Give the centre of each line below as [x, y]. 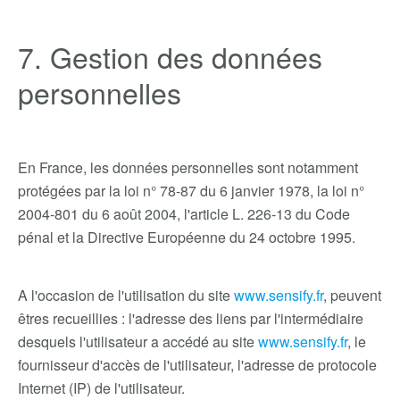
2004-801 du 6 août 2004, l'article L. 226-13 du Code [184, 214]
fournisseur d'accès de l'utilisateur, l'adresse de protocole [197, 365]
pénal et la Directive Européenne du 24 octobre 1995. [187, 237]
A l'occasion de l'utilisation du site [126, 295]
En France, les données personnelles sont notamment [188, 167]
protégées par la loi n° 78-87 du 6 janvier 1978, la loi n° [191, 191]
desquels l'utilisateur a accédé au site [138, 342]
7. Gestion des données [170, 56]
